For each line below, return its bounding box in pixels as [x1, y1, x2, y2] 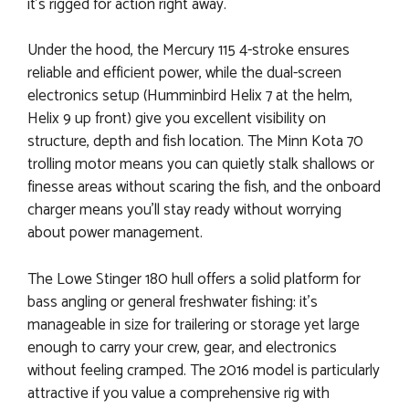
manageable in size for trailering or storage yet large [27, 311, 360, 338]
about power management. [27, 220, 203, 246]
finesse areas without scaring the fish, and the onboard [27, 174, 381, 201]
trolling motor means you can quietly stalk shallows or [27, 152, 374, 178]
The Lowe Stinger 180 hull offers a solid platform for [27, 266, 361, 292]
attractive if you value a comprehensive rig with [27, 380, 330, 406]
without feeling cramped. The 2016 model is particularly [27, 357, 380, 383]
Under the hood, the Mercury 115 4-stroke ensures [27, 37, 350, 64]
